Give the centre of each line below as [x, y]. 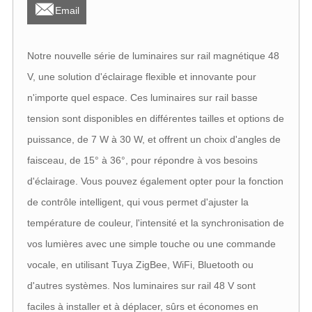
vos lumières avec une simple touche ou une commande [151, 244]
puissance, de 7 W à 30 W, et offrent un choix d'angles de [154, 140]
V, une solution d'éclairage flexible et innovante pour [141, 77]
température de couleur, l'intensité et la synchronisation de [155, 223]
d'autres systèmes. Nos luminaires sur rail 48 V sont [141, 286]
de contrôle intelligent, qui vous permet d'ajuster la [138, 202]
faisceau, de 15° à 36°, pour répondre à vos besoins [142, 161]
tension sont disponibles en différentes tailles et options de [155, 119]
